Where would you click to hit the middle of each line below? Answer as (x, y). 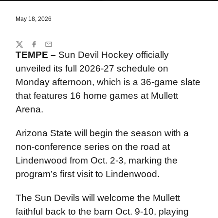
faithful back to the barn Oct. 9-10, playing (102, 211)
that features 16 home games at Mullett (97, 96)
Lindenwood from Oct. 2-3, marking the (96, 160)
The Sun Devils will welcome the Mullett (98, 198)
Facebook (45, 48)
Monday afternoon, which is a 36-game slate (108, 82)
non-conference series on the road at (92, 147)
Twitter (25, 48)
